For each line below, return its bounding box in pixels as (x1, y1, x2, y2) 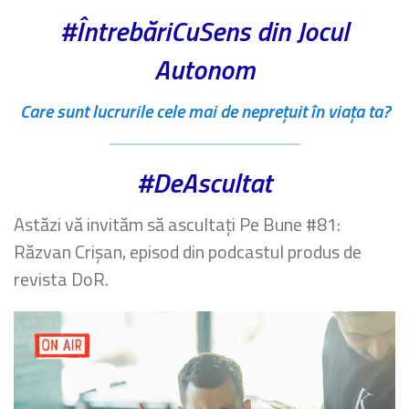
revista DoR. (14, 265, 109, 294)
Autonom (154, 48, 255, 91)
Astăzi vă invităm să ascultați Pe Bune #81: (14, 210, 341, 239)
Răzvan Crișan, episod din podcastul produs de (14, 237, 362, 267)
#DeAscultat (137, 162, 272, 204)
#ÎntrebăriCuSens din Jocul (60, 10, 349, 53)
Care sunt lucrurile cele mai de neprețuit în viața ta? (19, 97, 390, 126)
